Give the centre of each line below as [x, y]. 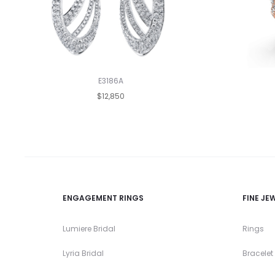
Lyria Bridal [83, 253]
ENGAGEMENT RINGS [103, 198]
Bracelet [258, 253]
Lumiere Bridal [89, 228]
